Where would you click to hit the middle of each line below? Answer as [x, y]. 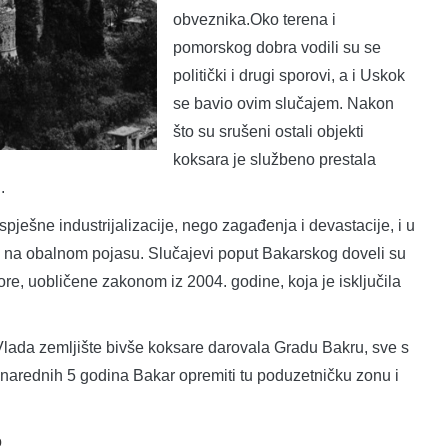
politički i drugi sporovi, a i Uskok [289, 75]
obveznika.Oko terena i [254, 19]
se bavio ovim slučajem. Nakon [283, 103]
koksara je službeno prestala [274, 159]
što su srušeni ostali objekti [268, 131]
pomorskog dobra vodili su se [277, 47]
